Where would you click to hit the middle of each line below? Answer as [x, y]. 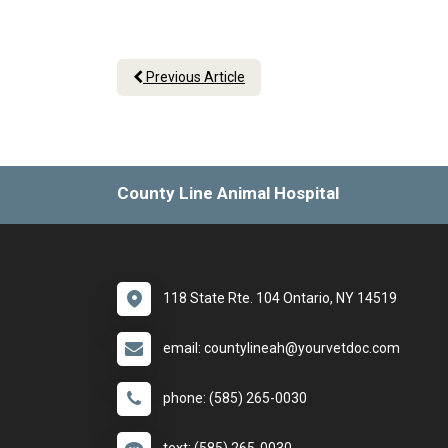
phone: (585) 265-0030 [235, 398]
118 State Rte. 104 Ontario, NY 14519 [280, 298]
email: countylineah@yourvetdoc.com [281, 348]
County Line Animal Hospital [228, 193]
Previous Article [194, 77]
